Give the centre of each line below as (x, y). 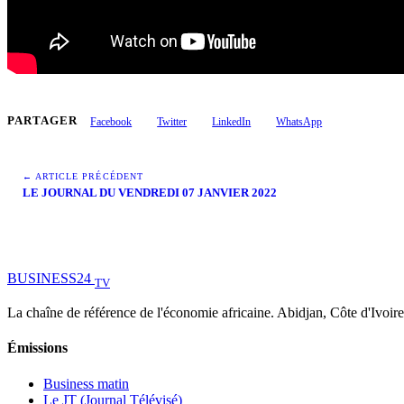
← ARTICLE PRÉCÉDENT (83, 177)
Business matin (86, 383)
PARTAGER (43, 121)
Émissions (37, 348)
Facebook (111, 121)
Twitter (172, 121)
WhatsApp (299, 121)
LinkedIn (232, 121)
